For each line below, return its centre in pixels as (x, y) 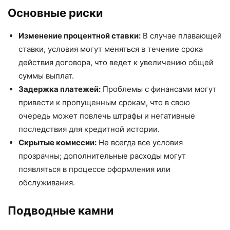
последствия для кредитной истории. (89, 129)
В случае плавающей (181, 35)
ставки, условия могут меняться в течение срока (111, 49)
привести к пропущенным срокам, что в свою (104, 102)
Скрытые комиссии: (57, 142)
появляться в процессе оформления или (94, 169)
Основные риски (55, 13)
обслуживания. (47, 182)
